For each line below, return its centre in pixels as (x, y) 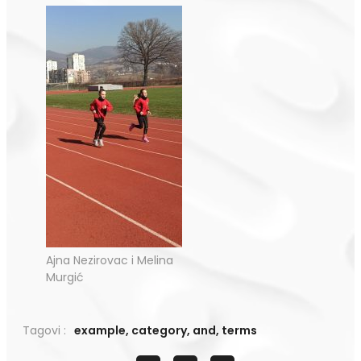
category (159, 330)
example (100, 330)
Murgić (65, 277)
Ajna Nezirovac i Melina (110, 260)
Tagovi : (44, 330)
